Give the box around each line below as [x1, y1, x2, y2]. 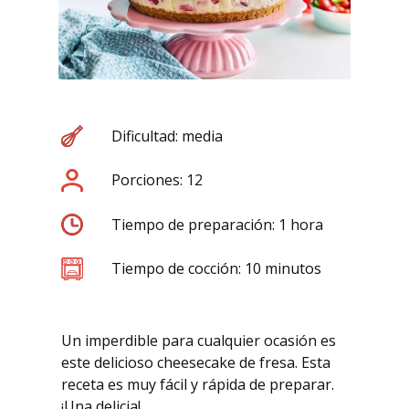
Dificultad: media [111, 125, 224, 146]
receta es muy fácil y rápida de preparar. [61, 373, 335, 394]
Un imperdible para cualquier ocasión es [61, 330, 337, 351]
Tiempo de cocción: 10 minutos [111, 257, 322, 278]
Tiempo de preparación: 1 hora [111, 214, 324, 235]
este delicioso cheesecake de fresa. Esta [61, 351, 331, 372]
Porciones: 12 [111, 169, 204, 190]
